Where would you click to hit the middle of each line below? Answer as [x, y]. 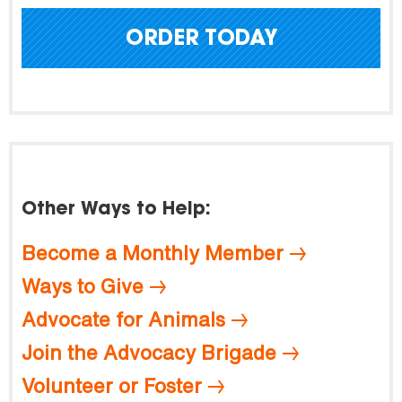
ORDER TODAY [201, 39]
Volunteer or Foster [112, 385]
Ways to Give [83, 286]
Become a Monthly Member [153, 253]
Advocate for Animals [123, 319]
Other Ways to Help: [116, 210]
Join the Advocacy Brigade [149, 352]
